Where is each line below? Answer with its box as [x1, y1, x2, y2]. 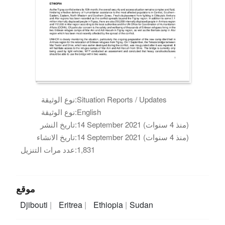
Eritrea [58, 198, 84, 210]
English [77, 106, 101, 117]
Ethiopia [93, 198, 125, 210]
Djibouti [20, 198, 50, 210]
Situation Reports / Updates [77, 93, 167, 104]
